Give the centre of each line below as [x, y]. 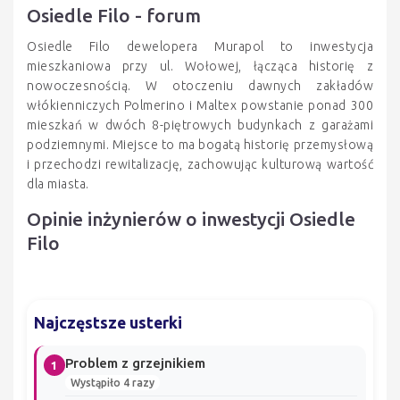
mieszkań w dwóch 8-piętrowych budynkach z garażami [200, 125]
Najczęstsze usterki [108, 323]
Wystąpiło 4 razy [112, 383]
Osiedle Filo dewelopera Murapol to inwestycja [200, 47]
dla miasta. [58, 184]
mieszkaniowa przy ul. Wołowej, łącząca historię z [200, 67]
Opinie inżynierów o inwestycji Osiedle [191, 220]
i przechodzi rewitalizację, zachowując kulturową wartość [200, 165]
